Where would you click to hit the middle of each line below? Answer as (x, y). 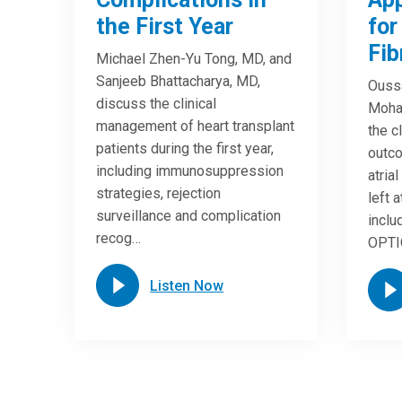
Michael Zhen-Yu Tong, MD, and (194, 59)
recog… (119, 238)
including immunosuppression (190, 171)
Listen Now (187, 285)
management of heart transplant (196, 126)
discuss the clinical (157, 104)
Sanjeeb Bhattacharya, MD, (179, 81)
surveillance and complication (189, 216)
